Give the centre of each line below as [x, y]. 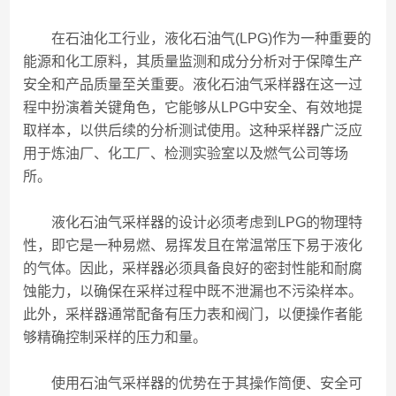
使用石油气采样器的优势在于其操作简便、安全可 [193, 383]
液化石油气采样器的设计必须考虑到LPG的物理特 [193, 222]
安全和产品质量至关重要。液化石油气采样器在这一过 [193, 84]
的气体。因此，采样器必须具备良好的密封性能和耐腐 [193, 268]
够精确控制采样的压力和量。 [115, 337]
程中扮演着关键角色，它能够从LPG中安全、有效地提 [193, 107]
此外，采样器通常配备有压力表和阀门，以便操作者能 [193, 314]
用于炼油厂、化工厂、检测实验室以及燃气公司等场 [186, 153]
